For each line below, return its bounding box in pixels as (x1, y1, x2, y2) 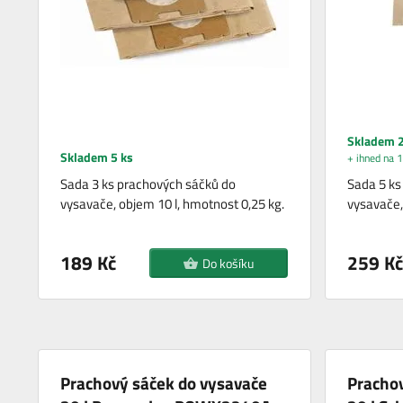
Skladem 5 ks (60, 147, 134, 166)
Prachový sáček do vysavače (60, 369, 268, 396)
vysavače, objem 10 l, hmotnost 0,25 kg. (60, 193, 285, 214)
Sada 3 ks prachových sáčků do (60, 173, 237, 194)
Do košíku (201, 253, 254, 273)
